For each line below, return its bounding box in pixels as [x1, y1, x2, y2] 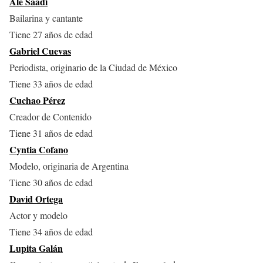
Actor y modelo [9, 209, 68, 222]
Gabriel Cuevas [9, 44, 71, 58]
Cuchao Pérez [9, 93, 65, 107]
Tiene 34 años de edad [9, 225, 93, 238]
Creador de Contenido [9, 110, 92, 123]
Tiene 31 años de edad [9, 127, 93, 140]
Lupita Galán [9, 241, 63, 255]
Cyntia [9, 143, 39, 157]
